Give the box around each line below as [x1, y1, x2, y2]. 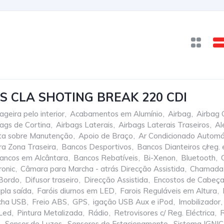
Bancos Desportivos [61, 142, 131, 151]
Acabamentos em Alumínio [70, 109, 162, 118]
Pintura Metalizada [17, 208, 82, 217]
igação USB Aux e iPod [93, 197, 173, 206]
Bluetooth [181, 153, 215, 162]
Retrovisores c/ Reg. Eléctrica [114, 208, 214, 217]
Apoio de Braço [78, 131, 133, 140]
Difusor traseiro [25, 175, 78, 184]
